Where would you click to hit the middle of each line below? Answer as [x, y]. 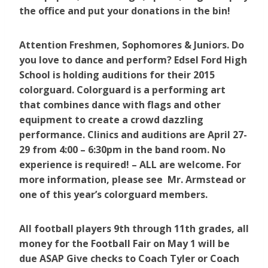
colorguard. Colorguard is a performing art [122, 90]
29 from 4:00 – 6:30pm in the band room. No [122, 150]
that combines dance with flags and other [120, 105]
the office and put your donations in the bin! [126, 11]
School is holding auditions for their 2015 [117, 75]
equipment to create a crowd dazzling [111, 120]
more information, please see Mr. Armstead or [133, 180]
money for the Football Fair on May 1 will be [124, 244]
